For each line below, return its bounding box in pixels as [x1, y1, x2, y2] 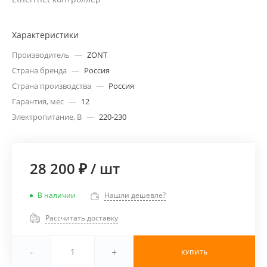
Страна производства [12, 80, 91, 92]
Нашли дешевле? [104, 190, 166, 201]
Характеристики [12, 29, 79, 41]
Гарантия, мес [12, 96, 64, 107]
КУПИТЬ [181, 248, 208, 257]
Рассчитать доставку [45, 212, 118, 223]
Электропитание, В [12, 111, 82, 123]
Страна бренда [12, 65, 67, 76]
